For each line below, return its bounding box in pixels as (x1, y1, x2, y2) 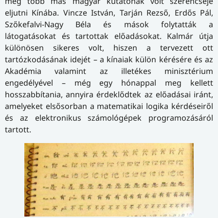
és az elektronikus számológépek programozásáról (5, 112, 213, 124)
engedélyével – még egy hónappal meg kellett (5, 77, 213, 89)
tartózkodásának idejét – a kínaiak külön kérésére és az (5, 54, 213, 65)
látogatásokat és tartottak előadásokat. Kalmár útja (5, 31, 213, 42)
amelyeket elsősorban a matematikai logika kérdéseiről (5, 101, 213, 112)
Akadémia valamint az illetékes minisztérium (5, 66, 213, 77)
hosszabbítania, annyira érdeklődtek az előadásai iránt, (5, 89, 213, 100)
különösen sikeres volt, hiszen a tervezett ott (5, 42, 213, 54)
